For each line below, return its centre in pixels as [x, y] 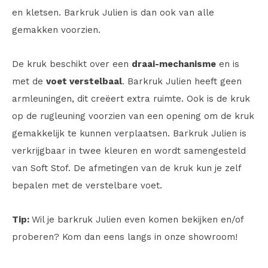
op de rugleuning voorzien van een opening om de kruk [133, 116]
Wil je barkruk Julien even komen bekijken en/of [138, 220]
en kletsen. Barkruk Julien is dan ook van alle [113, 13]
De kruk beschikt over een [72, 64]
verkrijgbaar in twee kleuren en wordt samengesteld [129, 151]
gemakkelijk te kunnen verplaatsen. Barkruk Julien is [129, 133]
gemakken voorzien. [58, 30]
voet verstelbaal [84, 81]
